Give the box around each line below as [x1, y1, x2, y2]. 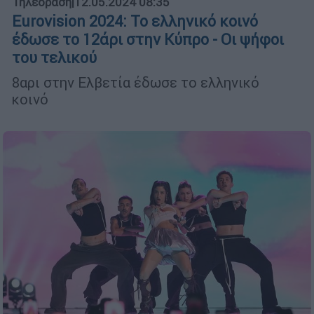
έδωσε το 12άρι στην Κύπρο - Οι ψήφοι [12, 30, 284, 50]
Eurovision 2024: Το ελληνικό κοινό [12, 12, 258, 32]
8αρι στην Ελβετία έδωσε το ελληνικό [12, 74, 259, 92]
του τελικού [12, 48, 97, 68]
